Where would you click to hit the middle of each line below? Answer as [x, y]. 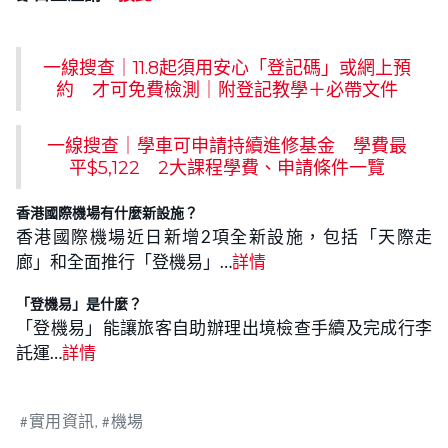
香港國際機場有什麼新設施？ [107, 213]
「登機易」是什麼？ [79, 304]
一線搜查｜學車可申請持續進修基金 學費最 [226, 146]
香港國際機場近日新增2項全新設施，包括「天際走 [224, 237]
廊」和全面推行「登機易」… [124, 262]
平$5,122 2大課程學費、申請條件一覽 [226, 168]
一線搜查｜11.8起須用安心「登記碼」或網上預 [226, 68]
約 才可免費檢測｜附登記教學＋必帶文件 [226, 90]
